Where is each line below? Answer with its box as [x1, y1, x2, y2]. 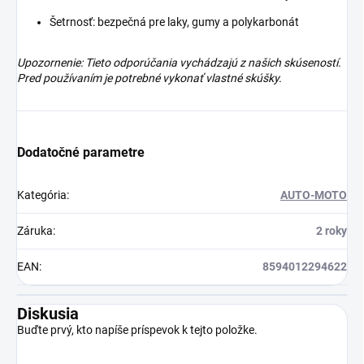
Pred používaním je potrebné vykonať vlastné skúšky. [17, 71, 282, 85]
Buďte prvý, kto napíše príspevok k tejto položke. [17, 323, 258, 337]
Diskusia [17, 304, 79, 324]
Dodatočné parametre [17, 145, 145, 161]
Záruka [17, 224, 53, 238]
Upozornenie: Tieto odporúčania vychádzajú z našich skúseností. [17, 56, 341, 70]
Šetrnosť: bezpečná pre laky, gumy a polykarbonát [50, 15, 299, 29]
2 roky [316, 224, 347, 238]
